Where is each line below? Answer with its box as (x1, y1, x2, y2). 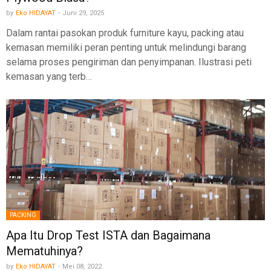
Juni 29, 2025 (62, 9, 104, 18)
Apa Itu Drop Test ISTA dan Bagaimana (6, 228, 211, 243)
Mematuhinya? (6, 244, 83, 259)
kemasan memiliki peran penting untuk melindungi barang (6, 42, 246, 54)
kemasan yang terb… (6, 71, 92, 83)
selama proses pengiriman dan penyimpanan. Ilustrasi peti (6, 56, 252, 68)
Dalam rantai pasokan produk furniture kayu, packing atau (6, 27, 244, 39)
